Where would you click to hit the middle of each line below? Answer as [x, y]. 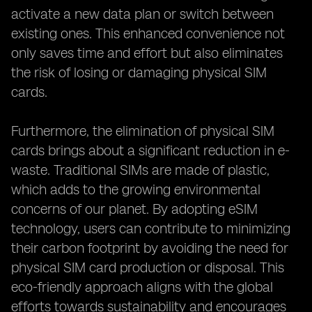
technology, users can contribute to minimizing [151, 228]
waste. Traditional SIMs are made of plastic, [140, 170]
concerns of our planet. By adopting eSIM [134, 209]
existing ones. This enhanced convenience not [148, 33]
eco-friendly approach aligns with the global [142, 287]
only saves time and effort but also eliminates [147, 53]
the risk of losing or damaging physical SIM [139, 72]
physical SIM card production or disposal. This [148, 267]
